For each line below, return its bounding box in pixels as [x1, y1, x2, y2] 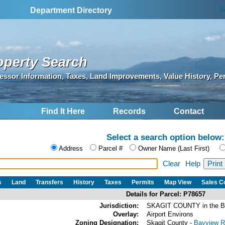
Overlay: [113, 210, 139, 218]
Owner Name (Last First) [138, 145, 209, 153]
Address [59, 145, 83, 153]
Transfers [36, 178, 63, 186]
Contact [174, 107, 204, 116]
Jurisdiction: [99, 201, 139, 209]
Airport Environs [147, 210, 193, 218]
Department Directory [30, 6, 113, 15]
